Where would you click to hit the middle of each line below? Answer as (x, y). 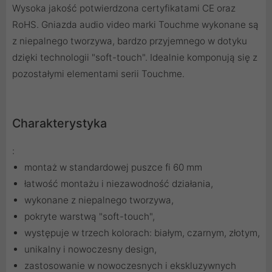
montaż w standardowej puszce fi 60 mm (113, 168)
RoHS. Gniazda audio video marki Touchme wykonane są (135, 25)
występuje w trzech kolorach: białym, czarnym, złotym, (142, 233)
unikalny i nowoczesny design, (90, 250)
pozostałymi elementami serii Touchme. (98, 74)
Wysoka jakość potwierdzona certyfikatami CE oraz (124, 8)
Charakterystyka (59, 124)
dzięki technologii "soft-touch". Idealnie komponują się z (135, 58)
